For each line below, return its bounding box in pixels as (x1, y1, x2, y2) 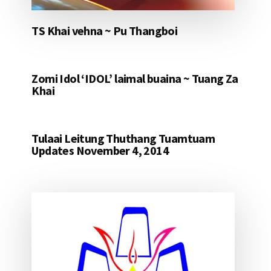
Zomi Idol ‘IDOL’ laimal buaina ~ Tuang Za (31, 71, 238, 87)
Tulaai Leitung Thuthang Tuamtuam (31, 131, 215, 146)
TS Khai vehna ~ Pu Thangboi (31, 23, 178, 39)
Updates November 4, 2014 (31, 143, 169, 158)
